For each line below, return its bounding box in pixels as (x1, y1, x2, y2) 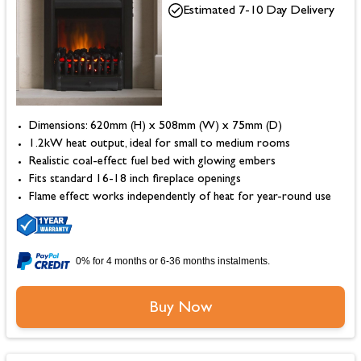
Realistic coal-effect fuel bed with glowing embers (29, 156, 276, 168)
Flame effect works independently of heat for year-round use (29, 191, 331, 204)
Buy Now (149, 300, 212, 317)
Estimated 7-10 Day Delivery (182, 4, 334, 18)
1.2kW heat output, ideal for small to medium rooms (29, 138, 290, 151)
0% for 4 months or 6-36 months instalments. (76, 255, 270, 267)
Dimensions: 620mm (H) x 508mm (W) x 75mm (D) (29, 120, 282, 133)
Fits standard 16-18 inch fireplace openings (29, 173, 244, 186)
